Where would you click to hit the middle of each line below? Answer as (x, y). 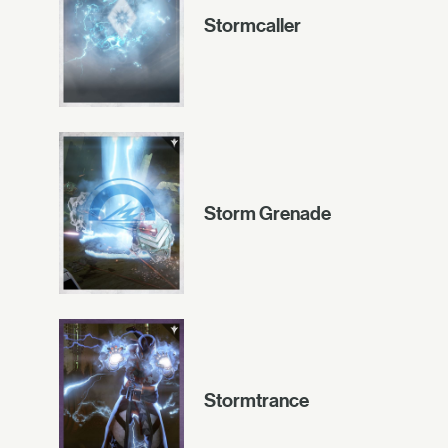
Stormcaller (252, 25)
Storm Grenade (267, 212)
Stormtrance (256, 400)
